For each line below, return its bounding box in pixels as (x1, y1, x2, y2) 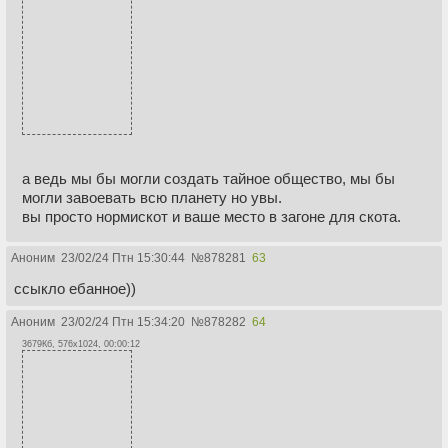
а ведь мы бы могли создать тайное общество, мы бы (22, 169, 395, 187)
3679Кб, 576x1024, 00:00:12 (22, 338, 140, 349)
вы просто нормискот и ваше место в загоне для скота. (22, 207, 401, 225)
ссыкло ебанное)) (14, 279, 136, 297)
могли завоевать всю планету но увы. (22, 188, 282, 206)
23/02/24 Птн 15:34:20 (61, 314, 185, 329)
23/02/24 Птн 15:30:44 (61, 250, 185, 265)
